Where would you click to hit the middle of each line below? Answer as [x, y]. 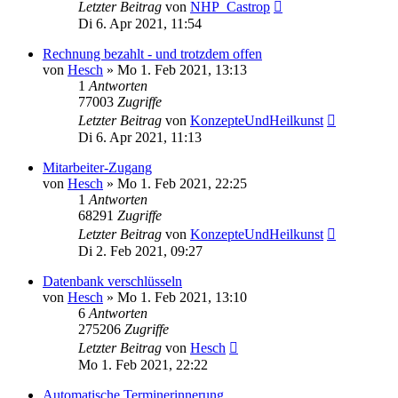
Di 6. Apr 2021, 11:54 [140, 23]
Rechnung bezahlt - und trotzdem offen [152, 53]
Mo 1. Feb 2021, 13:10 [182, 297]
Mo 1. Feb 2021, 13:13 [182, 69]
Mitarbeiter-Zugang [97, 167]
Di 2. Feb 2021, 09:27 [140, 251]
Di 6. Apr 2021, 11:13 [140, 137]
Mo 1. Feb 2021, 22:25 [182, 183]
